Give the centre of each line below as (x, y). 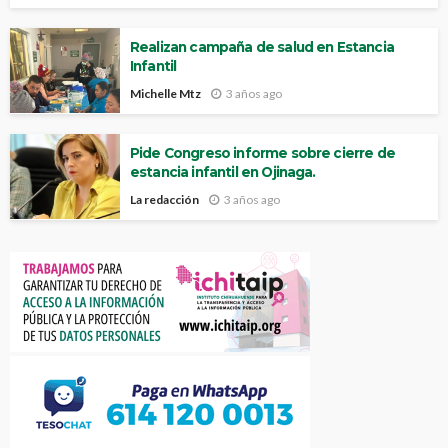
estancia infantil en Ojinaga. (223, 172)
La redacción (164, 199)
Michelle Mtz (165, 93)
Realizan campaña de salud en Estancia (262, 47)
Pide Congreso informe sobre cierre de (262, 153)
